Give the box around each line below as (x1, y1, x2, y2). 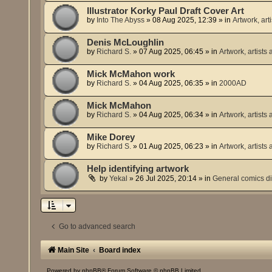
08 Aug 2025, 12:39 (152, 15, 217, 24)
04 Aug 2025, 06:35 (139, 78, 204, 87)
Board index (99, 245, 141, 254)
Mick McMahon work (87, 69, 175, 79)
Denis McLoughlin (87, 37, 165, 47)
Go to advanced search (59, 222, 136, 231)
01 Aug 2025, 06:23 (139, 141, 204, 151)
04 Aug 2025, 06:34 (139, 110, 204, 119)
